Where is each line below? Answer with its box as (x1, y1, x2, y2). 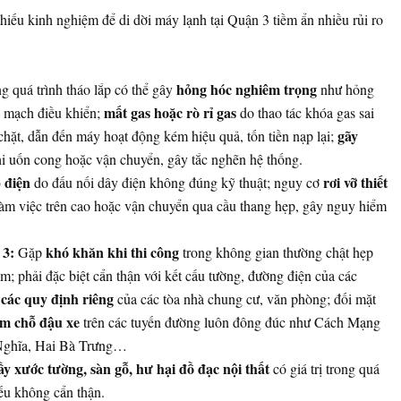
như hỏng (316, 80, 374, 99)
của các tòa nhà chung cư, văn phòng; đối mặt (113, 289, 376, 309)
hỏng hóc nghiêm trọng (175, 79, 317, 100)
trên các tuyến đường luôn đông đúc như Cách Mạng (79, 312, 380, 332)
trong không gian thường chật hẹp (178, 243, 373, 262)
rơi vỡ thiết (322, 172, 388, 193)
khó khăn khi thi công (45, 242, 179, 263)
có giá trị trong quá (269, 359, 380, 379)
